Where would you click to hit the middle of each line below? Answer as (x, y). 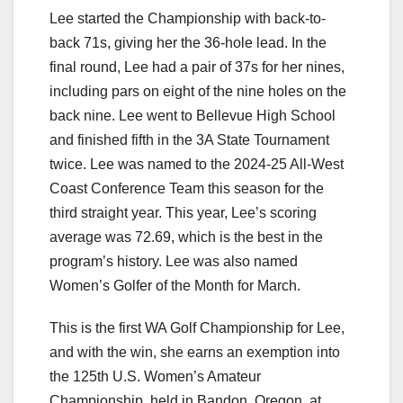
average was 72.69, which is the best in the (186, 237)
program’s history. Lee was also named (174, 262)
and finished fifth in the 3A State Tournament (189, 140)
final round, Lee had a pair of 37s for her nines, (197, 67)
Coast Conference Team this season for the (187, 189)
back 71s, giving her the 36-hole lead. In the (188, 43)
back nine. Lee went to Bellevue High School (193, 116)
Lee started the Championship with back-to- (188, 19)
